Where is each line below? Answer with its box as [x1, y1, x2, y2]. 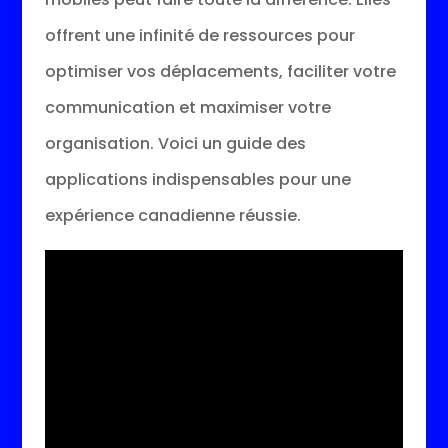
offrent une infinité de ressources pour [44, 23, 355, 47]
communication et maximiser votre [44, 95, 331, 119]
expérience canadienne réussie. [44, 203, 301, 227]
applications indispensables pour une [44, 167, 351, 191]
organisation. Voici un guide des [44, 131, 306, 155]
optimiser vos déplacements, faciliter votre [44, 59, 396, 83]
